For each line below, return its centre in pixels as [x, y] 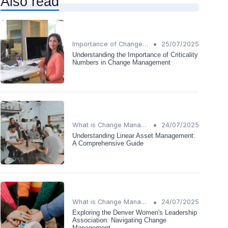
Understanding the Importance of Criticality [135, 54]
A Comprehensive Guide [108, 143]
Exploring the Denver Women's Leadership [135, 213]
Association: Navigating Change [119, 220]
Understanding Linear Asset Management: [134, 135]
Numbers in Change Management [121, 62]
